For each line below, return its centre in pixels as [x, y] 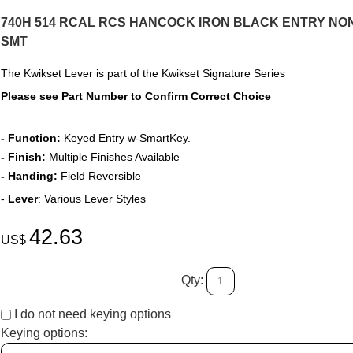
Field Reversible [99, 176]
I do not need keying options [91, 314]
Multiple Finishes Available [112, 157]
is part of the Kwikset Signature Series [189, 74]
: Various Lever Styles [91, 199]
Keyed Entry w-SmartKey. [125, 138]
